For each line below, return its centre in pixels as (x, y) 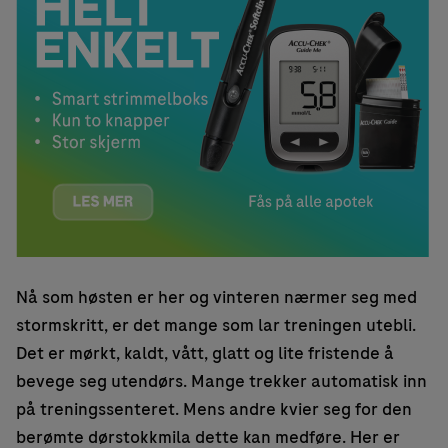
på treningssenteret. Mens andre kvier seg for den (214, 409)
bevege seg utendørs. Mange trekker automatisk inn (221, 381)
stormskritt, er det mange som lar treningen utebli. (216, 325)
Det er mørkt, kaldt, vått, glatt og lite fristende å (205, 353)
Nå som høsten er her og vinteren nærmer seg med (216, 297)
